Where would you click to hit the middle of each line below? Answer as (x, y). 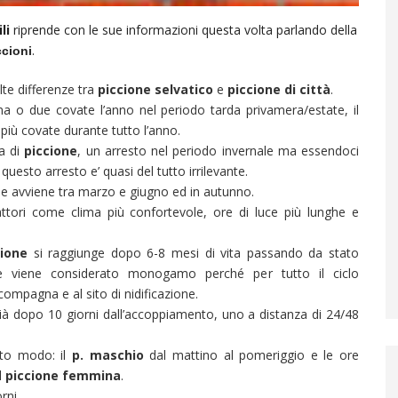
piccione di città (279, 89)
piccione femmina (63, 375)
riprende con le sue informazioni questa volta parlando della (183, 30)
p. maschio (111, 355)
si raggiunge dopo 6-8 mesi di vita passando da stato (193, 253)
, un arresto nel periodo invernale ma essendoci (219, 151)
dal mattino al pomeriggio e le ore (254, 355)
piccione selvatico (155, 89)
